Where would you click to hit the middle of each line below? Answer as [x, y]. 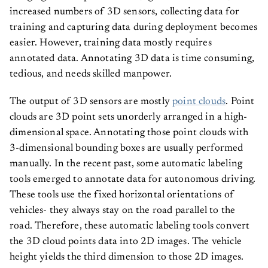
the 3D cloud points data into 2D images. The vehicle [126, 242]
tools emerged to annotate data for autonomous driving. [133, 180]
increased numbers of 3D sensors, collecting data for [124, 13]
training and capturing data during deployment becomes [134, 28]
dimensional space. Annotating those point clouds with [129, 133]
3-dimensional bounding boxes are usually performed [127, 149]
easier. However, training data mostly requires [111, 44]
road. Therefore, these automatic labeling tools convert [130, 227]
